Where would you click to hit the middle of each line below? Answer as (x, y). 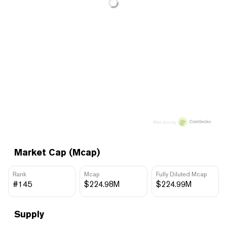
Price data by (165, 122)
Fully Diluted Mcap (181, 174)
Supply (29, 214)
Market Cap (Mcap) (57, 152)
